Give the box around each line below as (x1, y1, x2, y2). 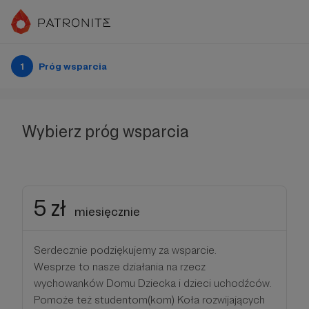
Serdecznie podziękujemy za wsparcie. (34, 243, 217, 257)
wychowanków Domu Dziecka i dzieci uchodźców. (34, 277, 272, 290)
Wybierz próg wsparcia (22, 121, 189, 141)
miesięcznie (74, 204, 140, 219)
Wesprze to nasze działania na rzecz (34, 260, 206, 273)
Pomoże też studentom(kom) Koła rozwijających (34, 293, 265, 306)
